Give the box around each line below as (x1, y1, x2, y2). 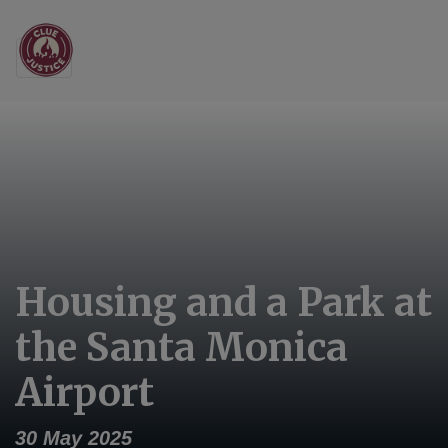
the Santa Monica (15, 323, 348, 371)
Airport (15, 368, 154, 416)
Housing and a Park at (15, 278, 432, 326)
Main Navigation (15, 47, 287, 88)
